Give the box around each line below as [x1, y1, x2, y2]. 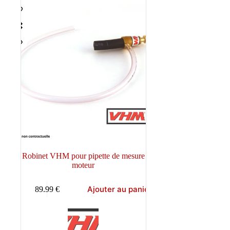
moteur [72, 161, 95, 170]
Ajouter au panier [87, 184, 152, 195]
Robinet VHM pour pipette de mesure [22, 151, 145, 161]
